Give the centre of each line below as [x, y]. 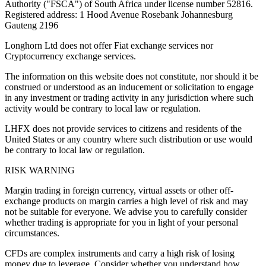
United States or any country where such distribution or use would [129, 140]
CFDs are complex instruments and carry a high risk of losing [120, 254]
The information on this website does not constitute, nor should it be [132, 77]
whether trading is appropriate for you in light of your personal [121, 223]
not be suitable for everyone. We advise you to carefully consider [126, 212]
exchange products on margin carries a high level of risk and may [126, 201]
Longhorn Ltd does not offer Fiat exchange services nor [109, 46]
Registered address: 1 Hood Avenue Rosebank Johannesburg [119, 15]
